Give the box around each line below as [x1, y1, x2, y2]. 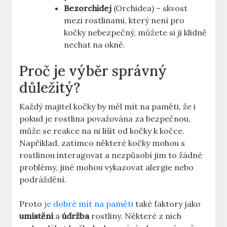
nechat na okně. [64, 40, 126, 50]
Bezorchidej [64, 3, 112, 14]
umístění [19, 211, 54, 221]
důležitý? [19, 79, 81, 97]
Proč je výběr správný [19, 62, 167, 81]
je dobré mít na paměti [44, 199, 134, 209]
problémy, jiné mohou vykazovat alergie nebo [19, 162, 194, 173]
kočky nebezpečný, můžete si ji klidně [64, 27, 207, 38]
